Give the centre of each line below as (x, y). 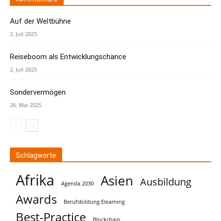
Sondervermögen (38, 92)
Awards (36, 199)
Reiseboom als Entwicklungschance (68, 57)
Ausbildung (166, 182)
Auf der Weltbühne (40, 21)
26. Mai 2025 (26, 105)
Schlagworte (36, 155)
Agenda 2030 (77, 184)
